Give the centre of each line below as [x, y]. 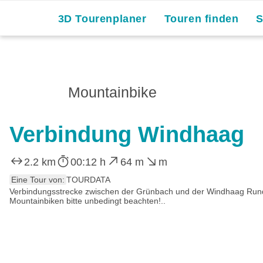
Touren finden [201, 19]
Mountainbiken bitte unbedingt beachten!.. [87, 201]
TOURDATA [88, 179]
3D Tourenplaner [102, 19]
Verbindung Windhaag [127, 134]
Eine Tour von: [38, 179]
